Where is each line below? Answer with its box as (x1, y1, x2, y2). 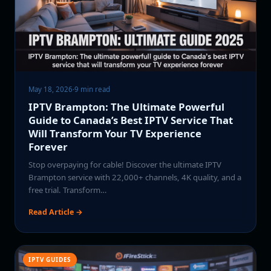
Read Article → (28, 207, 83, 218)
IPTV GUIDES (28, 255, 71, 264)
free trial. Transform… (28, 184, 107, 196)
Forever (28, 140, 68, 154)
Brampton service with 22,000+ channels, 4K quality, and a (28, 172, 242, 183)
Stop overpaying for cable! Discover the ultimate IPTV (28, 159, 222, 171)
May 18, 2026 (28, 84, 73, 94)
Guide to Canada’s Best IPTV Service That (28, 113, 233, 128)
